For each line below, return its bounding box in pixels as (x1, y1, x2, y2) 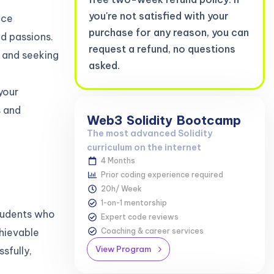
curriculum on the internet (87, 141, 201, 153)
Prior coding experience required (100, 169, 223, 179)
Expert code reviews (100, 212, 179, 221)
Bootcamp (174, 112, 241, 128)
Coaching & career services (100, 226, 204, 235)
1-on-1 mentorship (100, 198, 167, 207)
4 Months (100, 155, 135, 165)
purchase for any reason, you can (89, 26, 249, 39)
